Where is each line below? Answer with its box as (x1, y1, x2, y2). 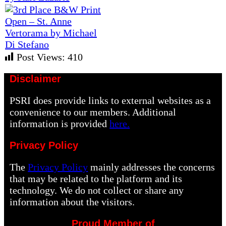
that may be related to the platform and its (10, 173, 183, 184)
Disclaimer (10, 73, 62, 84)
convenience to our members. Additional (10, 106, 177, 118)
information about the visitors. (10, 196, 135, 207)
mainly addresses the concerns (88, 161, 215, 173)
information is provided (10, 118, 110, 129)
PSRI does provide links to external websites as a (10, 95, 211, 106)
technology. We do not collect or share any (10, 185, 184, 196)
